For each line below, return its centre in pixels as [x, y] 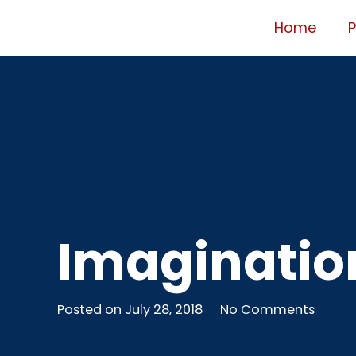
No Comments [267, 310]
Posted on [91, 310]
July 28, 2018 [164, 310]
